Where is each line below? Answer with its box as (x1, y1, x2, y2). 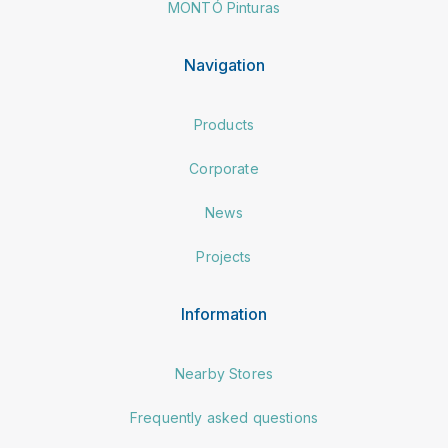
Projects (196, 248, 252, 266)
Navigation (183, 55, 265, 76)
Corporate (189, 160, 259, 178)
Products (193, 116, 255, 134)
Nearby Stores (174, 365, 274, 383)
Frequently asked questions (129, 409, 319, 427)
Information (181, 304, 267, 325)
